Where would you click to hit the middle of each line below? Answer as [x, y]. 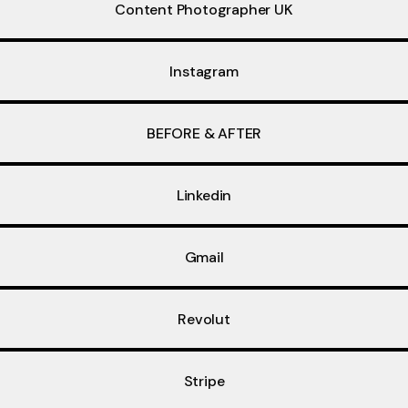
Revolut [204, 319]
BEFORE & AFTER [204, 133]
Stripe [204, 381]
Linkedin [204, 195]
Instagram [204, 71]
